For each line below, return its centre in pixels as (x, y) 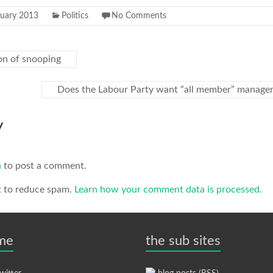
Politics (75, 16)
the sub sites (183, 241)
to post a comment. (44, 166)
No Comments (139, 16)
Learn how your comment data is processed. (168, 190)
